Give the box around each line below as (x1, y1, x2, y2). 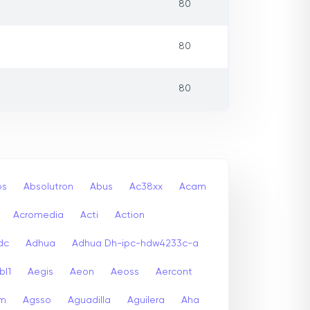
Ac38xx (129, 181, 163, 192)
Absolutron (24, 181, 73, 192)
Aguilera (127, 295, 165, 305)
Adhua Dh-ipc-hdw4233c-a (72, 238, 199, 248)
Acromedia (13, 210, 64, 220)
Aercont (156, 266, 192, 277)
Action (115, 210, 145, 220)
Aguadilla (68, 295, 111, 305)
